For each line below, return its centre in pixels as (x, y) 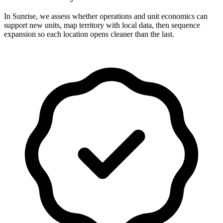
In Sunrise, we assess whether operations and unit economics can (106, 16)
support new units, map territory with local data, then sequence (102, 25)
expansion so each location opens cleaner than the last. (89, 34)
